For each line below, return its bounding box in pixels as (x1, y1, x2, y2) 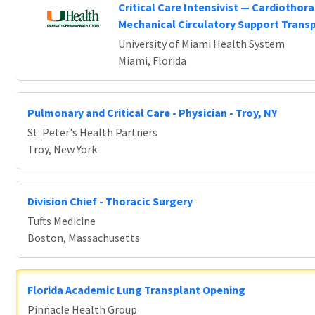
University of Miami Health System (117, 37, 285, 51)
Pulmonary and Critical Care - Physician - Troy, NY (27, 105, 277, 120)
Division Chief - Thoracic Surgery (27, 194, 193, 208)
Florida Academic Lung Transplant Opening (27, 283, 245, 297)
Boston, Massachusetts (27, 231, 140, 245)
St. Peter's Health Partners (27, 125, 157, 139)
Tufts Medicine (27, 214, 96, 228)
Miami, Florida (117, 53, 186, 67)
